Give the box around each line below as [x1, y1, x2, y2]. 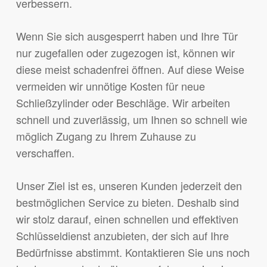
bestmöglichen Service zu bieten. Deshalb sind [15, 194, 239, 210]
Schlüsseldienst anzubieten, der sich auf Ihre [15, 228, 229, 244]
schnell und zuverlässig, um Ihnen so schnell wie [15, 111, 247, 128]
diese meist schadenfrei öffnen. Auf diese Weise [15, 61, 244, 77]
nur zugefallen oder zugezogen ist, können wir [15, 45, 235, 61]
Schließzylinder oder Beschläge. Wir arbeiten [15, 95, 230, 111]
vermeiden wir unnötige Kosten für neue [15, 78, 205, 94]
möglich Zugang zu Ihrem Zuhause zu [15, 128, 196, 144]
